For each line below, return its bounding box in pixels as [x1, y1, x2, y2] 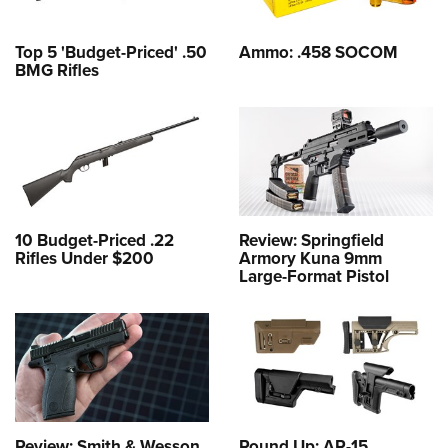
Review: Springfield [239, 227, 384, 252]
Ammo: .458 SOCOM [239, 39, 398, 64]
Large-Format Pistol [239, 263, 389, 288]
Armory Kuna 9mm [239, 245, 382, 270]
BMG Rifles [15, 57, 99, 82]
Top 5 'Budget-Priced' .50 [15, 39, 207, 64]
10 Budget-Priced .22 [15, 227, 174, 252]
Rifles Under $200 [15, 245, 154, 270]
